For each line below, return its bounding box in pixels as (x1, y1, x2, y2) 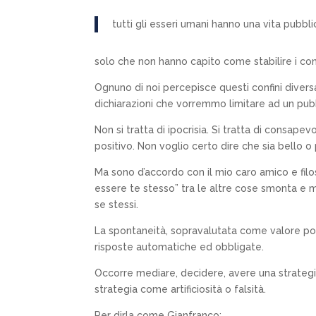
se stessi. (95, 198, 139, 210)
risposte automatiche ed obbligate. (95, 241, 265, 253)
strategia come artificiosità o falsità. (95, 283, 267, 295)
